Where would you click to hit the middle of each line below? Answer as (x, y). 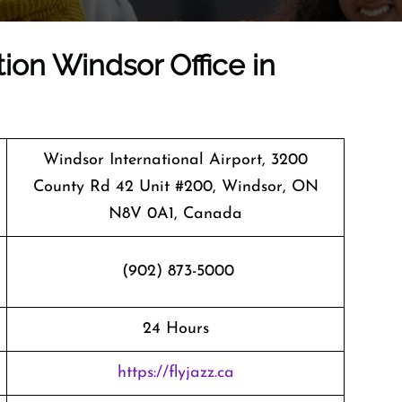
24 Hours (175, 329)
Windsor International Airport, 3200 (175, 160)
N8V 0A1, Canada (175, 214)
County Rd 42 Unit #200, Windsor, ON (175, 187)
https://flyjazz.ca (175, 373)
